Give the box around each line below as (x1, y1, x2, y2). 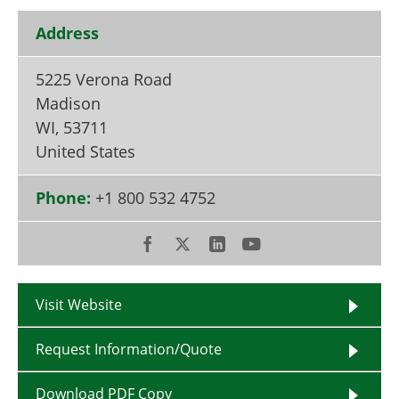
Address (36, 22, 99, 44)
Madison (36, 93, 101, 114)
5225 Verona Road (36, 69, 172, 90)
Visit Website (36, 295, 122, 313)
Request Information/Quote (36, 339, 222, 358)
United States (36, 141, 135, 162)
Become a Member (21, 3, 162, 24)
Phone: (36, 187, 91, 208)
